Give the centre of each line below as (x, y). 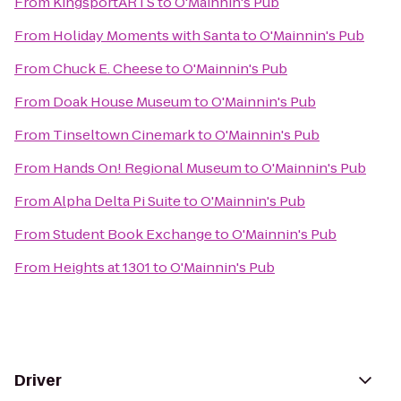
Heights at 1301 (102, 267)
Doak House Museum (122, 102)
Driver (38, 380)
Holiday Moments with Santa (146, 35)
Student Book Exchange (132, 234)
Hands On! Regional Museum (147, 168)
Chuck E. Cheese (108, 68)
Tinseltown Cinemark (124, 135)
